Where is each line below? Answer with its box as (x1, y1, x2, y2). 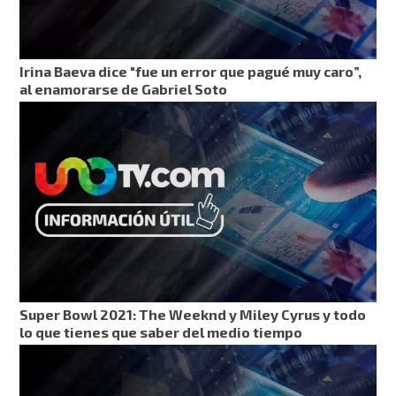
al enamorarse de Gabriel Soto (19, 80, 228, 98)
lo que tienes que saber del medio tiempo (19, 324, 303, 341)
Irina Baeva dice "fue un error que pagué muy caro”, (19, 63, 362, 80)
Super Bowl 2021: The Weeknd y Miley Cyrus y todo (19, 306, 367, 324)
